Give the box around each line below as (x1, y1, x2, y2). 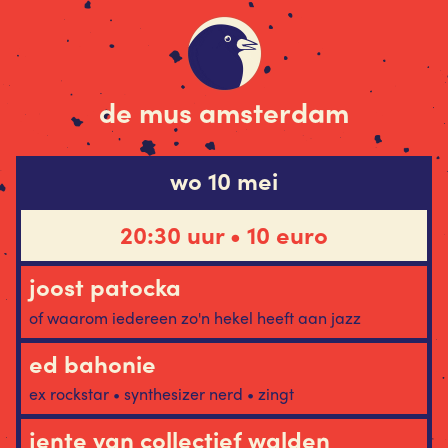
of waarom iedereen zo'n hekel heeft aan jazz (29, 305, 361, 329)
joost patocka (29, 269, 181, 304)
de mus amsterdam (99, 91, 349, 131)
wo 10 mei (170, 162, 278, 197)
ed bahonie (29, 345, 156, 380)
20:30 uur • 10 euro (120, 216, 328, 251)
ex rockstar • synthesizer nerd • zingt (29, 381, 294, 405)
